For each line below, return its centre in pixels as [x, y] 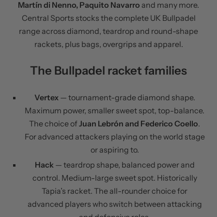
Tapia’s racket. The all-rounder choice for [115, 191]
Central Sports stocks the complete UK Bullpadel [108, 18]
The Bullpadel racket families [108, 71]
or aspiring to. [115, 150]
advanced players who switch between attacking [115, 204]
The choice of [54, 124]
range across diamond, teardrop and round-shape [108, 31]
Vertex [46, 98]
